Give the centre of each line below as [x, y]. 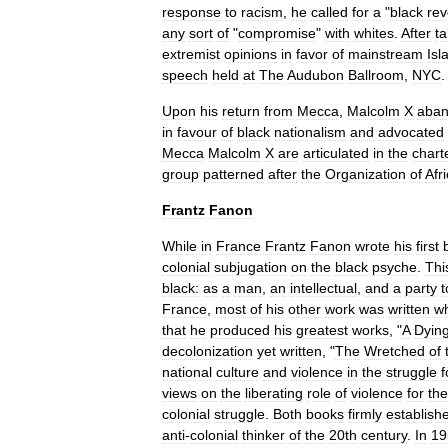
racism [262, 12]
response [191, 12]
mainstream [385, 54]
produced [240, 330]
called [329, 12]
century [384, 435]
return [241, 111]
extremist [191, 54]
